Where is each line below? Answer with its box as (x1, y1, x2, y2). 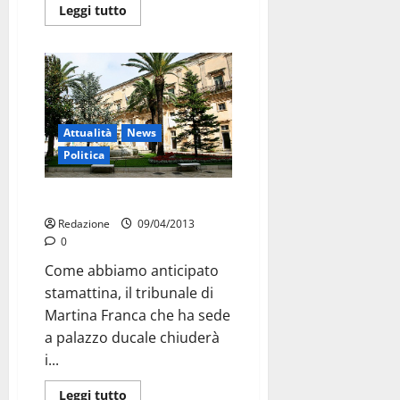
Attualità (63, 124, 112, 140)
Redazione (58, 215, 110, 231)
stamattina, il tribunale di (45, 282, 213, 303)
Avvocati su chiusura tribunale (45, 189, 220, 212)
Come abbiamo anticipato (45, 260, 219, 280)
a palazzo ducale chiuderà (45, 327, 220, 347)
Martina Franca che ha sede (45, 304, 230, 325)
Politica (63, 146, 104, 162)
